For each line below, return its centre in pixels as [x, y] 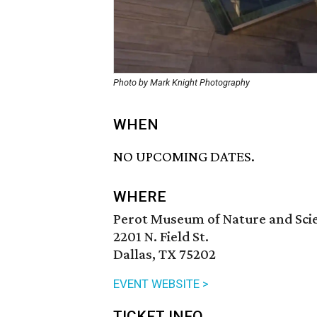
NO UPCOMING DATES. [184, 157]
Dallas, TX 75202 [165, 254]
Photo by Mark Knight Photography [181, 82]
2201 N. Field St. [161, 237]
